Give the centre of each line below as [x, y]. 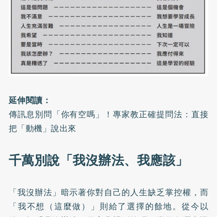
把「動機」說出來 [42, 129]
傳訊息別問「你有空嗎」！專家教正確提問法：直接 [108, 115]
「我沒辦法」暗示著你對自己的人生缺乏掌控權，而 [108, 193]
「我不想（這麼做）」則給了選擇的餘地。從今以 [108, 207]
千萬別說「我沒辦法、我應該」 [98, 161]
